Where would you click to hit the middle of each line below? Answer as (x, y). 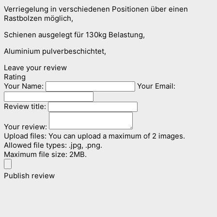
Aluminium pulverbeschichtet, (55, 51)
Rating (15, 77)
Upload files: (26, 136)
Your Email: (156, 86)
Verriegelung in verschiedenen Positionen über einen (96, 9)
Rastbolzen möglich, (39, 18)
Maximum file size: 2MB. (45, 154)
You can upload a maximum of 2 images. (117, 136)
